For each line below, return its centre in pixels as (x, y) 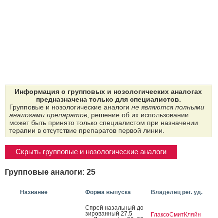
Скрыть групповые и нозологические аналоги (91, 152)
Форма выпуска (108, 192)
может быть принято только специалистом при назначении (104, 123)
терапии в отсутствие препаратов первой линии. (87, 131)
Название (34, 192)
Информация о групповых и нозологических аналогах (109, 92)
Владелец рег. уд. (177, 192)
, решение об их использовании (138, 115)
